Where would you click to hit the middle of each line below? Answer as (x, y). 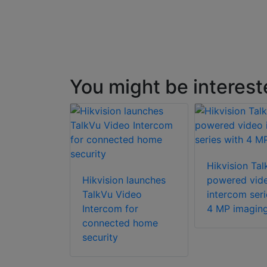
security (100, 237)
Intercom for (110, 209)
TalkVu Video (112, 195)
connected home (120, 223)
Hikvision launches (124, 180)
